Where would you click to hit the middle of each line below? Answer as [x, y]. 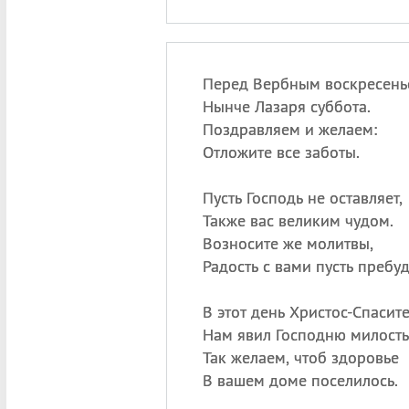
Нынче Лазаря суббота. [286, 106]
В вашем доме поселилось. [300, 380]
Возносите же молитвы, [288, 243]
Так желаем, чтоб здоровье [300, 357]
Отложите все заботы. [281, 152]
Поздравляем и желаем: [289, 129]
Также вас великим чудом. [298, 220]
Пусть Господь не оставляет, [302, 198]
